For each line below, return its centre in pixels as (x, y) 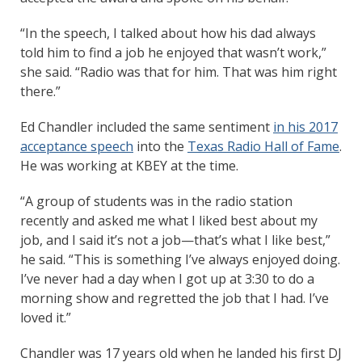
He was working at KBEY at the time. (129, 165)
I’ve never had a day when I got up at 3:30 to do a (167, 278)
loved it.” (46, 317)
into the (160, 146)
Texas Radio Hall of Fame (263, 146)
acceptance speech (77, 146)
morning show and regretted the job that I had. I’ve (175, 298)
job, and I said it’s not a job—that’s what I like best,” (175, 240)
